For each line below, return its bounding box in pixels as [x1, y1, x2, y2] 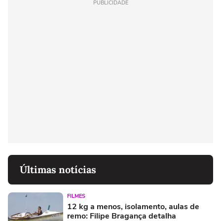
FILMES [67, 192, 85, 200]
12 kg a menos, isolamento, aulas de [67, 201, 199, 212]
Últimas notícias [20, 163, 96, 176]
